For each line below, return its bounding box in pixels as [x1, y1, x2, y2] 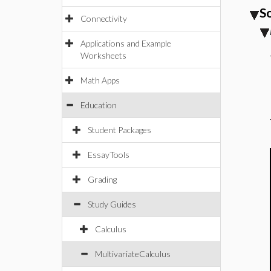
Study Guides [88, 199, 136, 209]
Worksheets [80, 50, 126, 60]
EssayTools [88, 149, 129, 160]
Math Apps [80, 75, 120, 85]
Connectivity [80, 13, 127, 24]
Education [80, 100, 117, 110]
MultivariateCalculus [95, 249, 171, 259]
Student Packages [88, 125, 151, 135]
